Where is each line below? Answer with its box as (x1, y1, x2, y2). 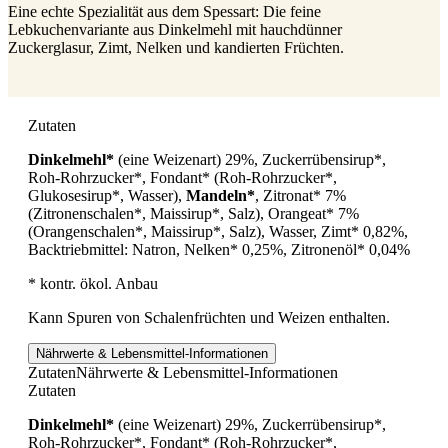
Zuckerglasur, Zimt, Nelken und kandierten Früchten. (8, 38, 344, 56)
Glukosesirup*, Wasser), (28, 186, 186, 204)
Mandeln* (186, 186, 255, 204)
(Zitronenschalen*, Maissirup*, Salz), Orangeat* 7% (28, 204, 359, 222)
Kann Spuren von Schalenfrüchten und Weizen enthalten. (28, 308, 390, 326)
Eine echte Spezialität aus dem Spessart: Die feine (8, 2, 321, 20)
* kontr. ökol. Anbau (28, 274, 158, 292)
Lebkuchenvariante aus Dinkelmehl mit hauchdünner (8, 20, 342, 38)
